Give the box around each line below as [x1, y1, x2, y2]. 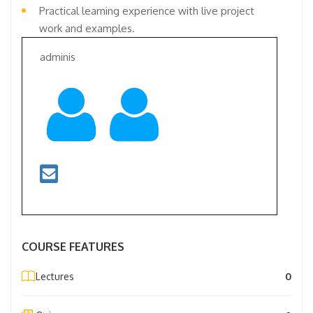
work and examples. [39, 21, 135, 35]
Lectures [36, 270, 74, 282]
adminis [40, 50, 75, 64]
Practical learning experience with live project [39, 3, 254, 17]
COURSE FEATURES [22, 239, 124, 254]
